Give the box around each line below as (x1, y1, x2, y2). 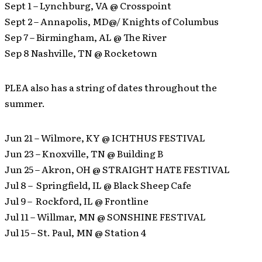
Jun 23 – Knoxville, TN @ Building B (5, 146, 163, 161)
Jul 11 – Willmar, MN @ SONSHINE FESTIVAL (5, 209, 206, 224)
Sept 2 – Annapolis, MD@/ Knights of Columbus (5, 14, 219, 29)
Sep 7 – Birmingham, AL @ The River (5, 30, 167, 44)
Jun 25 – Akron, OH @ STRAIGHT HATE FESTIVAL (5, 162, 230, 177)
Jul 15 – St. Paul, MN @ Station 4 (5, 225, 146, 240)
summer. (5, 96, 45, 111)
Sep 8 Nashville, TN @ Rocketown (5, 46, 157, 60)
